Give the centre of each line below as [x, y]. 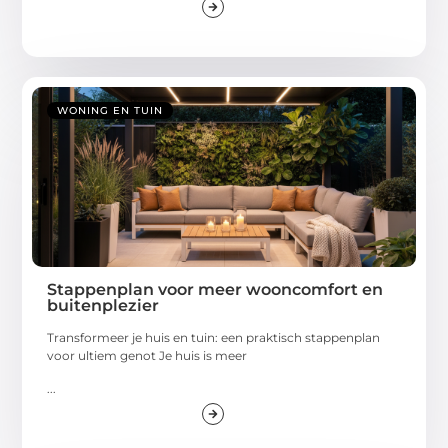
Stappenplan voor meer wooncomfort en [215, 290]
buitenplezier [103, 306]
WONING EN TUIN [110, 111]
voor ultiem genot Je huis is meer [147, 356]
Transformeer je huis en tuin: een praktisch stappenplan [214, 338]
